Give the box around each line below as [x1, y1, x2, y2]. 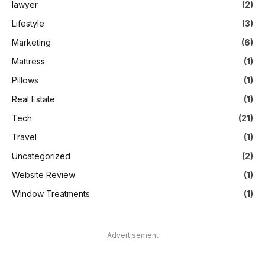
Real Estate [12, 93, 55, 104]
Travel [12, 131, 37, 142]
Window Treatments [12, 188, 90, 199]
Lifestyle [12, 18, 44, 28]
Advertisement [106, 230, 159, 240]
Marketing [12, 37, 51, 47]
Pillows [12, 75, 38, 85]
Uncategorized [12, 150, 70, 161]
